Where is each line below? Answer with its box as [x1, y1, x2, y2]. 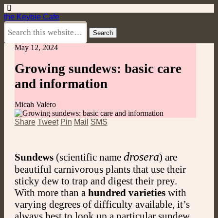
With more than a [14, 186, 88, 198]
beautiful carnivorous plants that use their [14, 163, 186, 175]
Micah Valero [14, 100, 56, 109]
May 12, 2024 [14, 43, 58, 52]
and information [14, 76, 108, 91]
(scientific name [53, 151, 124, 163]
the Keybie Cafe [4, 13, 59, 21]
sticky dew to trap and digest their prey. [14, 175, 177, 186]
